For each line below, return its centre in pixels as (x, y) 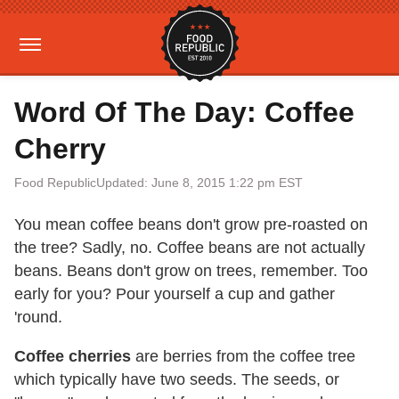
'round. (38, 317)
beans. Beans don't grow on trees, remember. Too (191, 271)
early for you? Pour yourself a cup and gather (175, 294)
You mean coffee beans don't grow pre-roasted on (191, 224)
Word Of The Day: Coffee (184, 112)
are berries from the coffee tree (243, 356)
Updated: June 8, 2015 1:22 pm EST (199, 183)
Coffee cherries (73, 356)
